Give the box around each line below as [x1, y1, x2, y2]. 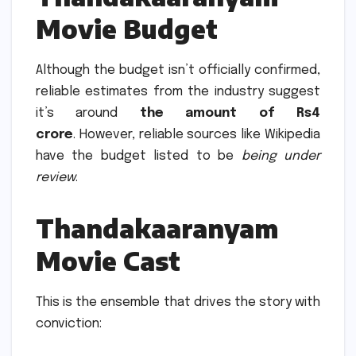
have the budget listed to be [36, 149, 242, 163]
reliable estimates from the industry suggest [36, 84, 320, 99]
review [36, 170, 75, 184]
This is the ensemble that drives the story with [36, 295, 320, 309]
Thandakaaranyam [36, 211, 278, 244]
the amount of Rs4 [139, 106, 321, 120]
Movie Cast [36, 244, 180, 277]
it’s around [36, 106, 140, 120]
